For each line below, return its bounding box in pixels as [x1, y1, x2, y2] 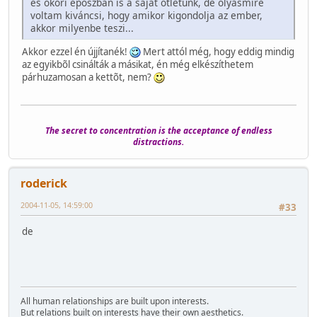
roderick [21, 175, 67, 191]
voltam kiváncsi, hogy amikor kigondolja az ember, [30, 8, 263, 23]
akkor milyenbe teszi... [30, 21, 134, 35]
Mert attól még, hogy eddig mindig [141, 45, 294, 59]
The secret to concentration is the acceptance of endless [45, 124, 272, 137]
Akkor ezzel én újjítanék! [22, 45, 129, 59]
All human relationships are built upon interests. [21, 294, 209, 307]
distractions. [133, 135, 184, 148]
